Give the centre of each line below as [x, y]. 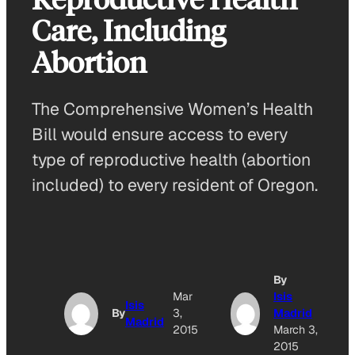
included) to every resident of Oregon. [175, 185]
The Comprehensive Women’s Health [172, 109]
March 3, [296, 330]
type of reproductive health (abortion [171, 160]
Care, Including [129, 29]
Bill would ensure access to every [160, 134]
